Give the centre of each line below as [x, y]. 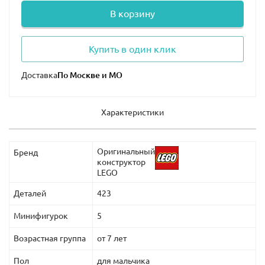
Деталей [30, 194]
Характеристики [132, 113]
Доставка [39, 75]
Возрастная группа [50, 239]
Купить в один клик [132, 49]
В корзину [132, 14]
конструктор [121, 162]
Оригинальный [126, 152]
